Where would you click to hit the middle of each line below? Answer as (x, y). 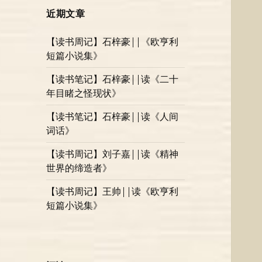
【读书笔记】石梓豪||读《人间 (113, 117)
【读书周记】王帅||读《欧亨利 (113, 192)
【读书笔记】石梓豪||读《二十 (113, 79)
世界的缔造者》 (79, 168)
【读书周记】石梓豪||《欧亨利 (113, 42)
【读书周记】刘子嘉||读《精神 (113, 154)
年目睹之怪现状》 (84, 93)
